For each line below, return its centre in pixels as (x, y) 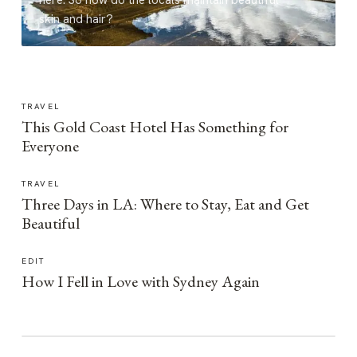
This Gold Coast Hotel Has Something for (155, 127)
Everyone (50, 146)
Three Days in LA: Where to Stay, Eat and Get (165, 204)
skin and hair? (76, 19)
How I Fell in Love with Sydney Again (140, 281)
